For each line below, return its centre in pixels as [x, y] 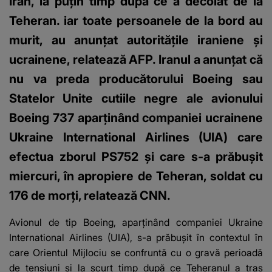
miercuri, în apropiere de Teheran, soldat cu [136, 176]
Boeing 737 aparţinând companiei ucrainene [136, 117]
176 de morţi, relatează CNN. [90, 195]
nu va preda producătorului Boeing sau [136, 79]
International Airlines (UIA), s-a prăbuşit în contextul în [136, 237]
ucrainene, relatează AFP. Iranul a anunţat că [136, 59]
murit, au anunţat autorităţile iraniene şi [136, 40]
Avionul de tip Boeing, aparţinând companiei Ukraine [136, 222]
